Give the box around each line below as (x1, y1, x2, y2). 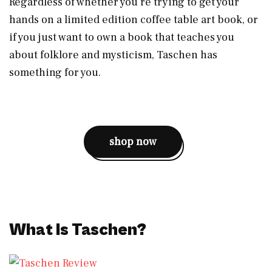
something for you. (9, 65, 101, 80)
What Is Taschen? (9, 220, 149, 240)
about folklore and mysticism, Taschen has (9, 47, 217, 62)
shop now (109, 134, 157, 149)
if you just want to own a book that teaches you (9, 30, 234, 44)
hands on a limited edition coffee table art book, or (9, 12, 258, 27)
